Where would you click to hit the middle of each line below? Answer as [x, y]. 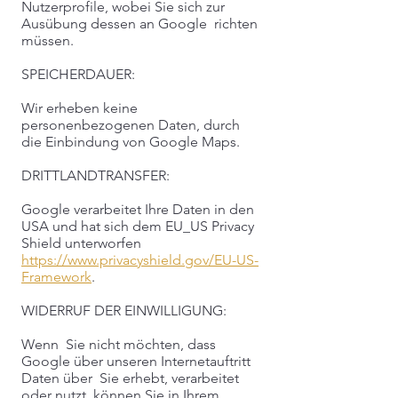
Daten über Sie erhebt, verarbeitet [130, 378]
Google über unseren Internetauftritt [136, 361]
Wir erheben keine [80, 108]
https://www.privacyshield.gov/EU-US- [140, 260]
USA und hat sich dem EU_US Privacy [138, 226]
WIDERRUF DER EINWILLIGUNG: [124, 310]
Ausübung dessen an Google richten [139, 24]
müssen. [48, 40]
